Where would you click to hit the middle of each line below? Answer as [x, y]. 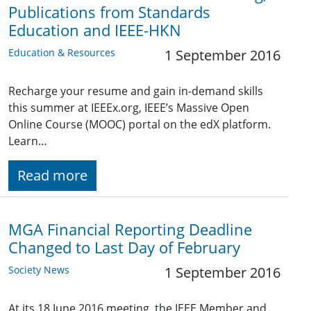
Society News [39, 270]
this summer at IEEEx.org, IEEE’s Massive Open [129, 108]
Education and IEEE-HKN [95, 31]
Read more [52, 176]
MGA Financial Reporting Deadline [130, 230]
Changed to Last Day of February [124, 248]
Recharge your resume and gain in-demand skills [136, 91]
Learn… [28, 141]
